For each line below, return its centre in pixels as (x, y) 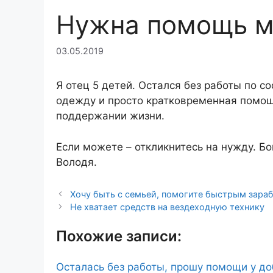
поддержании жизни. (110, 116)
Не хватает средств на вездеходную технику (168, 207)
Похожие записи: (119, 236)
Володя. (76, 162)
